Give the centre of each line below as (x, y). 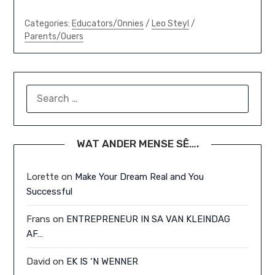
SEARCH (44, 91)
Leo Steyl (170, 23)
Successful (50, 191)
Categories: (48, 23)
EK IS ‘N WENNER (103, 261)
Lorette (43, 176)
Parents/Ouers (54, 36)
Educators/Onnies (107, 23)
